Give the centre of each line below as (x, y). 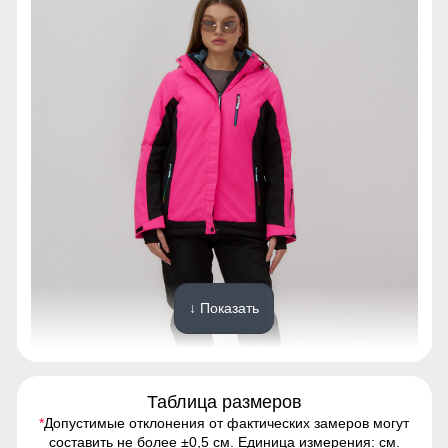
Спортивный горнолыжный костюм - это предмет (191, 432)
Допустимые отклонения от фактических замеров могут (226, 422)
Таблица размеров (224, 401)
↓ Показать (224, 307)
